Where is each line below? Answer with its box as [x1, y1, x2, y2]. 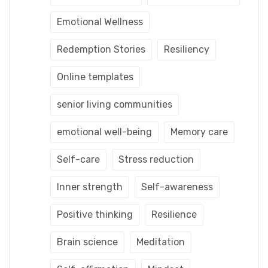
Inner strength [57, 181, 123, 193]
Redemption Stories [57, 43, 145, 55]
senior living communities [57, 98, 172, 110]
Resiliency [164, 43, 209, 55]
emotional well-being [57, 126, 152, 138]
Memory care [170, 126, 228, 138]
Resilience [151, 208, 197, 220]
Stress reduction [118, 153, 194, 165]
